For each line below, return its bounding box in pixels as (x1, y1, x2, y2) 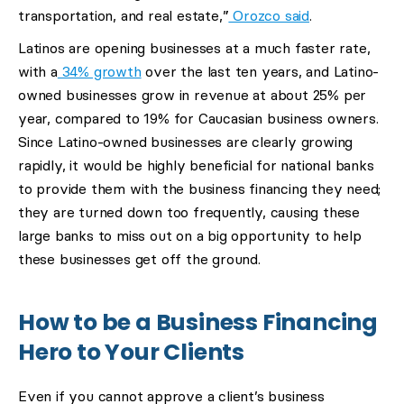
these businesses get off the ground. (18, 251, 261, 268)
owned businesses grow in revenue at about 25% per (18, 87, 367, 104)
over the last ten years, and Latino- (141, 63, 380, 80)
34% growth (57, 63, 142, 80)
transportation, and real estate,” (18, 7, 229, 24)
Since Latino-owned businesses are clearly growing (18, 133, 353, 151)
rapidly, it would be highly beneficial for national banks (18, 157, 374, 174)
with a (18, 63, 58, 80)
